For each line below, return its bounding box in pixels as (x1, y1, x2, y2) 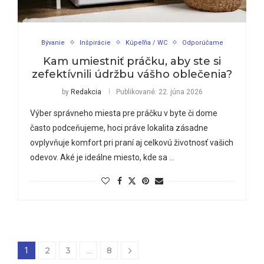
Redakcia (70, 87, 101, 96)
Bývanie (41, 38, 65, 47)
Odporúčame (181, 38, 223, 47)
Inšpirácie (79, 38, 111, 47)
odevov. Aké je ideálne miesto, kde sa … (30, 152, 174, 162)
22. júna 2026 (156, 87, 203, 96)
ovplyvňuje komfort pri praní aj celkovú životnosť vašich (30, 137, 233, 147)
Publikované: (115, 87, 157, 96)
